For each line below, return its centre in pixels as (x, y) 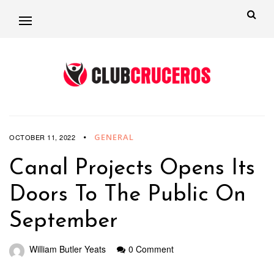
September (64, 222)
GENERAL (114, 137)
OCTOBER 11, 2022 (42, 137)
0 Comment (151, 249)
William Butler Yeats (68, 249)
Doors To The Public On (128, 195)
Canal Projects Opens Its (132, 169)
